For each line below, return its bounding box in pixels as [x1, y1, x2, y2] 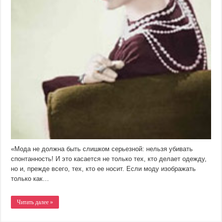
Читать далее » [17, 199, 54, 206]
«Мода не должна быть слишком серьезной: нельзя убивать [11, 145, 193, 153]
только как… [11, 175, 50, 183]
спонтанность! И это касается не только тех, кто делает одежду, [11, 155, 207, 163]
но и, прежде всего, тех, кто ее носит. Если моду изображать [11, 165, 196, 173]
